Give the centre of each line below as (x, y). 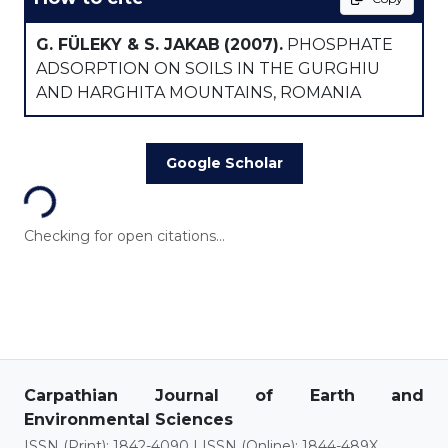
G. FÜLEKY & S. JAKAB (128, 44)
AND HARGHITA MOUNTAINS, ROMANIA (198, 92)
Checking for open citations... (124, 236)
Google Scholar (224, 163)
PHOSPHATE (338, 44)
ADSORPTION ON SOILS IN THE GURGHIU (208, 68)
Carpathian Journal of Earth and (224, 395)
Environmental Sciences (128, 419)
